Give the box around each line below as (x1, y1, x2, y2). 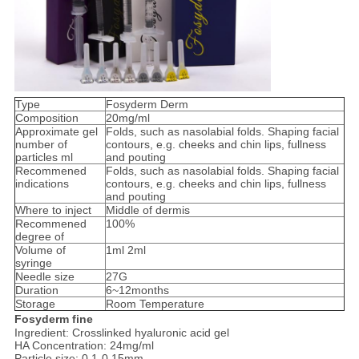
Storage (14, 296, 55, 310)
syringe (14, 256, 52, 269)
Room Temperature (105, 296, 204, 310)
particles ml (14, 150, 73, 163)
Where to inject (14, 203, 91, 216)
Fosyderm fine (14, 312, 93, 325)
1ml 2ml (105, 243, 146, 256)
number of (14, 137, 67, 151)
